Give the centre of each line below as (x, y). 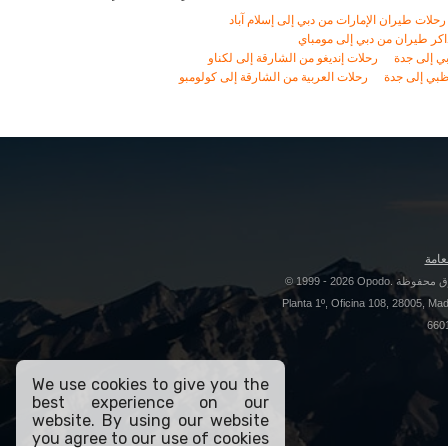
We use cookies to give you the (150, 384)
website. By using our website (150, 420)
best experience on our (150, 402)
